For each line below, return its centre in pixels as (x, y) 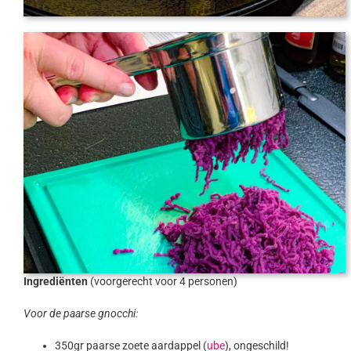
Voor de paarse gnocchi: (81, 314)
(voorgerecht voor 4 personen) (163, 282)
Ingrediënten (56, 282)
